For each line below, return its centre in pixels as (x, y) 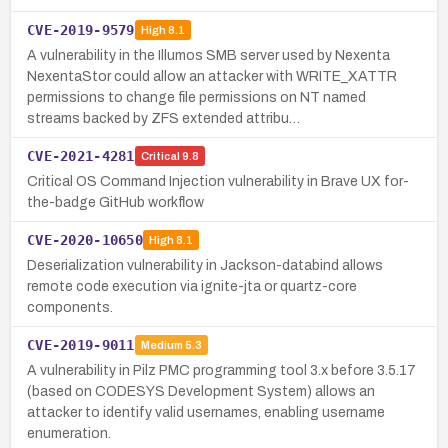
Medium (161, 345)
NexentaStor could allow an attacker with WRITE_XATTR (212, 76)
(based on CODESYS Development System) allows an (201, 391)
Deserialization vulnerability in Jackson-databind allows (205, 265)
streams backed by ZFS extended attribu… (163, 118)
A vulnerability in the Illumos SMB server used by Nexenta (208, 55)
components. (70, 307)
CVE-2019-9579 (81, 29)
